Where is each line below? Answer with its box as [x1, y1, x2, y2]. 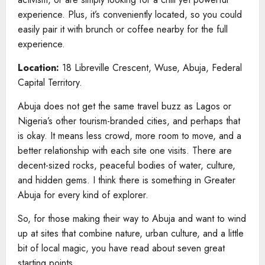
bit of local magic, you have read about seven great [18, 241, 225, 256]
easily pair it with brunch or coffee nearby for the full [18, 22, 228, 37]
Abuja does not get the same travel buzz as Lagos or [18, 99, 231, 114]
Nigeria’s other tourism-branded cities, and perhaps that [18, 114, 240, 128]
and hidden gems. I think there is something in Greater [18, 173, 235, 188]
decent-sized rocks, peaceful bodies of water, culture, [18, 159, 235, 173]
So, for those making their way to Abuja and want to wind [18, 212, 246, 226]
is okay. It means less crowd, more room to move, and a [18, 129, 241, 143]
